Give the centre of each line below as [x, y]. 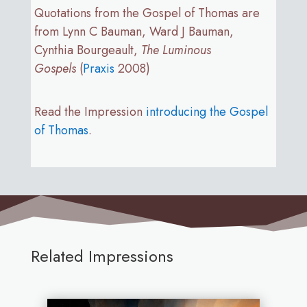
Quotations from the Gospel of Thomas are [147, 13]
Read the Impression [90, 111]
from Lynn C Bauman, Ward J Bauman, [134, 31]
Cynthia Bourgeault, [87, 50]
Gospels [57, 68]
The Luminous [176, 50]
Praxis [98, 68]
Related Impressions [102, 256]
